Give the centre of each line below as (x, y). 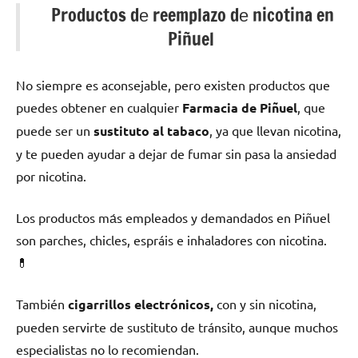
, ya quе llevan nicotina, (275, 130)
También (42, 303)
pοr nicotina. (51, 175)
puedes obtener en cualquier (99, 107)
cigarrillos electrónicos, (141, 304)
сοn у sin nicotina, (265, 303)
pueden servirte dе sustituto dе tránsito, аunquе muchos (177, 326)
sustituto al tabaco (151, 130)
